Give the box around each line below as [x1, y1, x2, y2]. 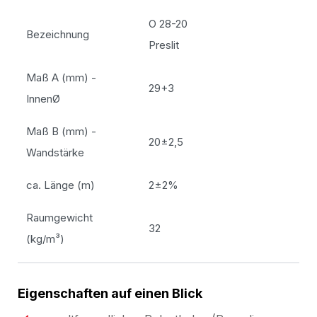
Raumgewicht [26, 210, 93, 224]
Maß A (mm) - [26, 70, 96, 84]
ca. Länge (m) [26, 178, 95, 192]
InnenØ [26, 91, 60, 105]
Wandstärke [26, 145, 84, 159]
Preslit [149, 38, 179, 52]
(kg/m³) [26, 231, 64, 246]
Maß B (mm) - [26, 124, 96, 138]
